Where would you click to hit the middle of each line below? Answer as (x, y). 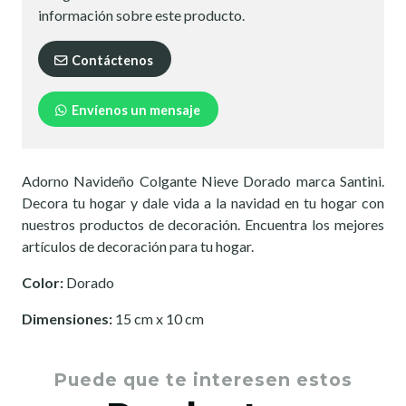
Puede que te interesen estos (203, 380)
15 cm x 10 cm (159, 319)
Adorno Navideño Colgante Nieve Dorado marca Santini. (203, 181)
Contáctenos (111, 60)
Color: (44, 283)
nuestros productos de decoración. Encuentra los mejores (203, 225)
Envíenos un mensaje (135, 111)
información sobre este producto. (141, 15)
